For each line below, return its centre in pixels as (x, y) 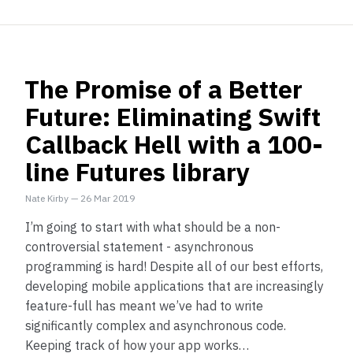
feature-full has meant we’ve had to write (144, 306)
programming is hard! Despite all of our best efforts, (174, 266)
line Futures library (137, 172)
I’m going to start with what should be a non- (153, 227)
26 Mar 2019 (108, 198)
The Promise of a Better (163, 89)
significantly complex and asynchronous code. (156, 325)
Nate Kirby (48, 198)
